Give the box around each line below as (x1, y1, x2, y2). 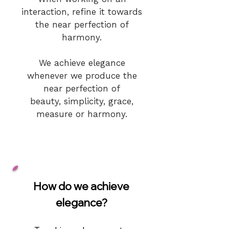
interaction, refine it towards (21, 7, 142, 17)
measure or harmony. (36, 109, 127, 119)
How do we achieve (33, 179, 129, 193)
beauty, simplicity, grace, (30, 96, 133, 106)
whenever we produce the (27, 71, 137, 81)
